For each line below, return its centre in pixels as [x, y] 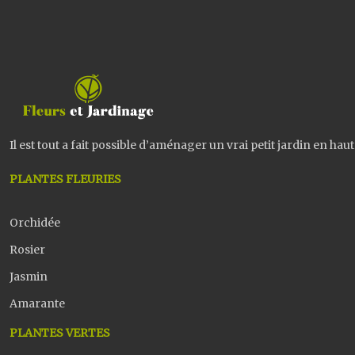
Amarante [37, 303]
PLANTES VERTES [60, 333]
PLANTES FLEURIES [65, 179]
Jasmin [29, 277]
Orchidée [35, 223]
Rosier [27, 250]
